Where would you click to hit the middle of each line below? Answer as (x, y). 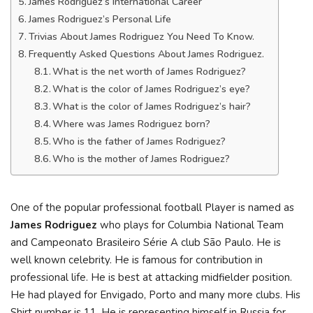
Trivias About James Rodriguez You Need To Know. (141, 37)
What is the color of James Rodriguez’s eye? (152, 89)
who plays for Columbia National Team (190, 225)
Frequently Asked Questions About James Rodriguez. (146, 54)
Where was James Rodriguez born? (132, 124)
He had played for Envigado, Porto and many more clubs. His (155, 295)
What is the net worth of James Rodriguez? (150, 72)
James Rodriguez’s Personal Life (100, 19)
